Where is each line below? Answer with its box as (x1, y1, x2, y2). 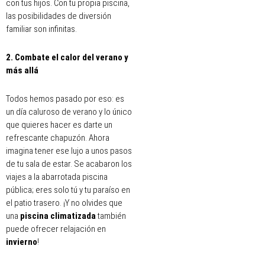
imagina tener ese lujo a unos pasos (6, 146, 132, 157)
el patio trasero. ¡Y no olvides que (6, 198, 122, 209)
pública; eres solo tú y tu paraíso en (6, 185, 130, 196)
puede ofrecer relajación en (6, 224, 106, 235)
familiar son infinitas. (6, 23, 77, 34)
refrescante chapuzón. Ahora (6, 132, 109, 144)
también (98, 211, 126, 222)
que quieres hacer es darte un (6, 119, 112, 131)
